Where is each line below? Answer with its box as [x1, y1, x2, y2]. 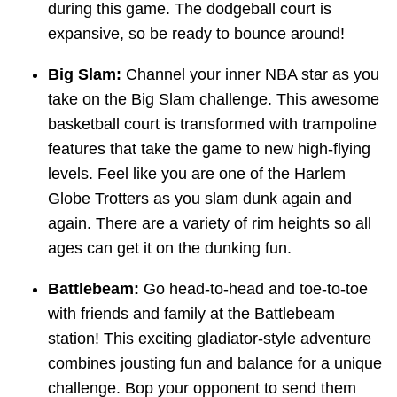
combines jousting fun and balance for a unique [48, 354, 382, 373]
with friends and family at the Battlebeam [48, 305, 335, 323]
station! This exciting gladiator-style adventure [48, 330, 371, 348]
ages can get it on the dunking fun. [48, 239, 292, 258]
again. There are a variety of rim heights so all [48, 214, 371, 233]
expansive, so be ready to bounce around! [48, 25, 345, 43]
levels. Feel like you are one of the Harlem [48, 165, 346, 183]
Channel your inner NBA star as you [121, 66, 379, 84]
